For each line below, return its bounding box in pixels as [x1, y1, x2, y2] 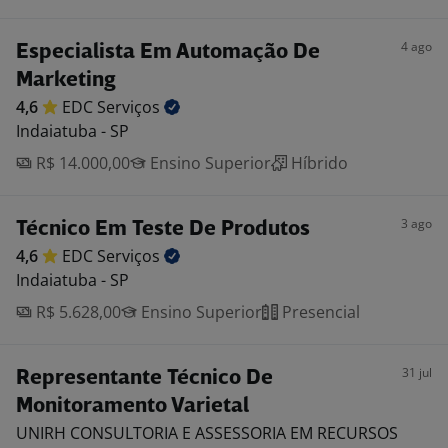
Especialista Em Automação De [16, 42, 320, 63]
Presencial [278, 301, 360, 323]
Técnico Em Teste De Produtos [16, 219, 310, 240]
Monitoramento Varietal [16, 396, 249, 417]
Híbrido [287, 152, 348, 174]
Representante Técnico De [16, 368, 273, 389]
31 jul [402, 364, 432, 381]
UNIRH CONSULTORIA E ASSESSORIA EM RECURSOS [16, 422, 398, 444]
